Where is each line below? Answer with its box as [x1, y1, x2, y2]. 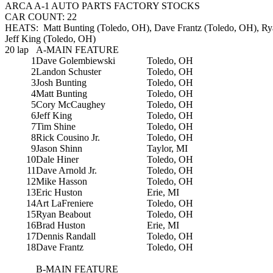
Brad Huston [36, 220, 85, 231]
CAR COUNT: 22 [5, 12, 77, 23]
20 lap [5, 44, 29, 55]
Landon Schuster [36, 66, 101, 77]
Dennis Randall [36, 231, 96, 242]
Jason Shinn [36, 143, 82, 154]
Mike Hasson [36, 176, 87, 187]
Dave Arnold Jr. [36, 165, 97, 176]
